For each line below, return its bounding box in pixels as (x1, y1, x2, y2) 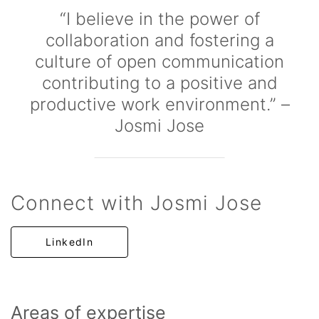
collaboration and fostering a (45, 30, 274, 51)
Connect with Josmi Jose (11, 191, 262, 215)
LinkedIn (46, 236, 94, 248)
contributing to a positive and (41, 73, 278, 93)
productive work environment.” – (29, 94, 290, 115)
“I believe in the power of (59, 9, 260, 29)
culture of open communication (35, 51, 284, 72)
